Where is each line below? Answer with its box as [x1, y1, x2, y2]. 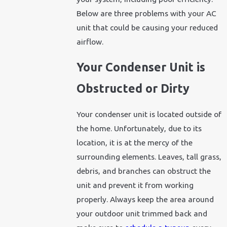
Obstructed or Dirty [77, 82, 190, 95]
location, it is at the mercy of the [77, 137, 193, 147]
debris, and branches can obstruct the [77, 166, 211, 175]
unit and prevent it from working [77, 180, 194, 190]
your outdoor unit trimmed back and [77, 208, 208, 218]
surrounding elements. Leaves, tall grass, [77, 152, 222, 161]
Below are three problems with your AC [77, 8, 217, 18]
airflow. [77, 36, 104, 46]
